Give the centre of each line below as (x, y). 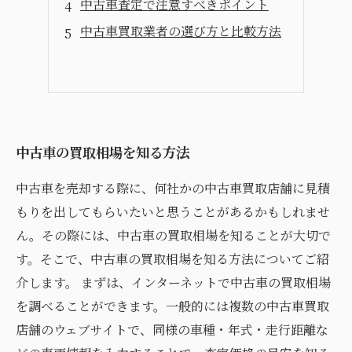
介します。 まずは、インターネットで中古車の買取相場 (173, 282)
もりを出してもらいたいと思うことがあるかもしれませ (173, 212)
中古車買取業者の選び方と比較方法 (180, 31)
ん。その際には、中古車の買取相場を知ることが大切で (173, 235)
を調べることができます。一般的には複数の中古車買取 (172, 306)
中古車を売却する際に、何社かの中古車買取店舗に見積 (173, 188)
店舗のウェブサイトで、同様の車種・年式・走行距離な (172, 330)
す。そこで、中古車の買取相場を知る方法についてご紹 (172, 259)
